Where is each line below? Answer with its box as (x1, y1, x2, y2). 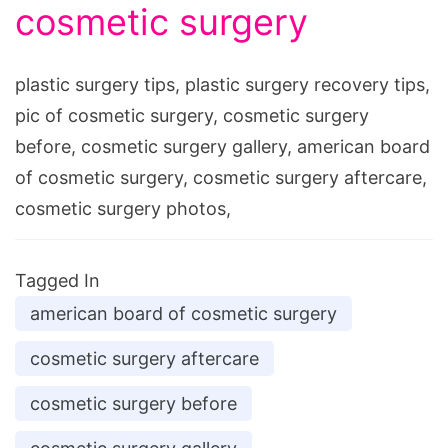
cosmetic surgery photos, (15, 197, 231, 219)
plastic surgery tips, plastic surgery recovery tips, (15, 73, 430, 95)
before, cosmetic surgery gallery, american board (15, 135, 430, 157)
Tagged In (15, 269, 100, 291)
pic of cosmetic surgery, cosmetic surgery (15, 104, 369, 126)
